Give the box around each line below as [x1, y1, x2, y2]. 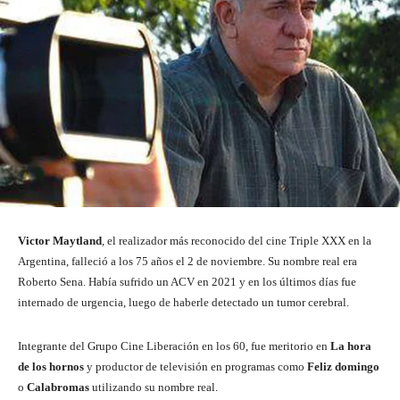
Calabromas [27, 379, 89, 394]
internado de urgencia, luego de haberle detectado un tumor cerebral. [18, 295, 349, 309]
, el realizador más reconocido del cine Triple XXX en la [102, 233, 371, 247]
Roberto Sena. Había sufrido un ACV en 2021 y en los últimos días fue [18, 274, 356, 288]
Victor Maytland [18, 233, 102, 247]
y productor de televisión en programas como [84, 359, 307, 373]
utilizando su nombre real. [89, 379, 223, 394]
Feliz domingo [307, 359, 379, 373]
